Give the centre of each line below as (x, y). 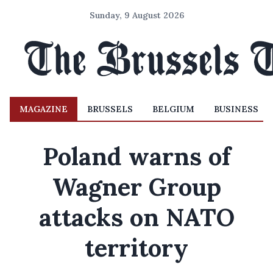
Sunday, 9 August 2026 (136, 15)
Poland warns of (136, 156)
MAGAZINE (44, 109)
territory (136, 248)
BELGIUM (173, 109)
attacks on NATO (136, 217)
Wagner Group (136, 187)
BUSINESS (236, 109)
